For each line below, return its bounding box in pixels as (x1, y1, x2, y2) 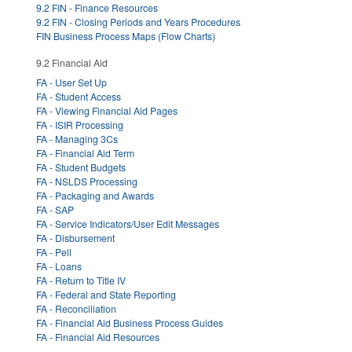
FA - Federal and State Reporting (36, 288, 176, 302)
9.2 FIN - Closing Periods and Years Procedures (36, 14, 240, 28)
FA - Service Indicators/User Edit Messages (36, 217, 219, 231)
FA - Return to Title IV (36, 273, 126, 288)
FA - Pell (36, 245, 71, 259)
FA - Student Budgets (36, 160, 126, 174)
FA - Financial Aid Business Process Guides (36, 316, 223, 330)
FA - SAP (36, 203, 74, 217)
